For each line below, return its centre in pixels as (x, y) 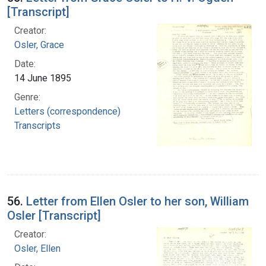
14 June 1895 (43, 78)
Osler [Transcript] (54, 215)
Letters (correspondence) (67, 111)
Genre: (27, 97)
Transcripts (37, 125)
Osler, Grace (39, 45)
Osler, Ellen (37, 248)
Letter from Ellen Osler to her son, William (137, 201)
